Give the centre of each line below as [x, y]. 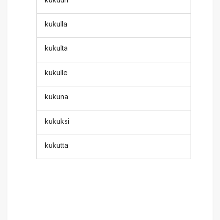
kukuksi [57, 121]
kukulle [56, 72]
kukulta [56, 48]
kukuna [57, 97]
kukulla [56, 24]
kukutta [57, 145]
